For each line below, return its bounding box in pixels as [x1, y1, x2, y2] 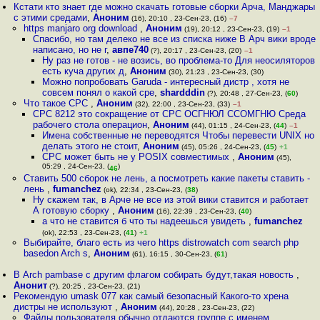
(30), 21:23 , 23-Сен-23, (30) [166, 68, 264, 76]
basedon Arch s [23, 248, 88, 259]
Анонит [14, 280, 48, 291]
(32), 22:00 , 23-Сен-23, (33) [132, 100, 230, 108]
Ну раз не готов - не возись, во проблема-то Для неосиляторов [42, 55, 316, 66]
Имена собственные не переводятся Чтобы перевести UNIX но [42, 130, 315, 141]
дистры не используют [14, 301, 116, 312]
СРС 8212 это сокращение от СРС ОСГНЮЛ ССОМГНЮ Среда [32, 109, 306, 119]
